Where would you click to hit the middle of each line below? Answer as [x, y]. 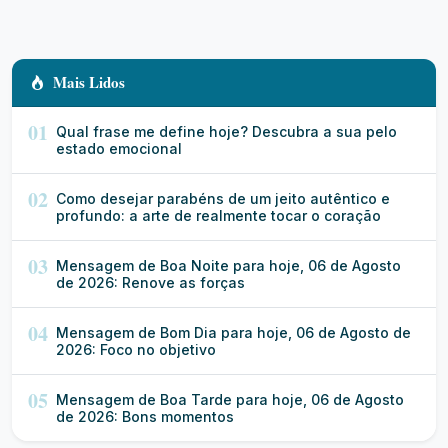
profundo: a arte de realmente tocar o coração [218, 215]
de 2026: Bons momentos [145, 416]
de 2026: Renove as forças [150, 282]
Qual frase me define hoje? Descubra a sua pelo [226, 131]
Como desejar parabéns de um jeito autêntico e [223, 198]
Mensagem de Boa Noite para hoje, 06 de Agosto [228, 265]
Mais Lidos [89, 82]
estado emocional [119, 148]
